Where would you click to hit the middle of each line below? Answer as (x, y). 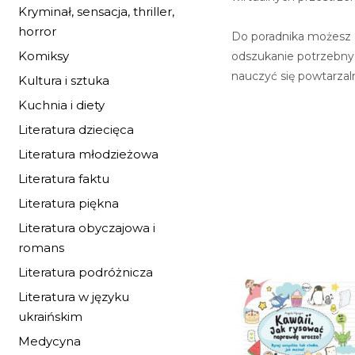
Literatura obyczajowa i (87, 228)
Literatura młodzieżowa (88, 154)
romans (41, 248)
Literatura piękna (69, 203)
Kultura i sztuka (64, 80)
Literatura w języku (74, 297)
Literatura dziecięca (76, 130)
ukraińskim (50, 317)
